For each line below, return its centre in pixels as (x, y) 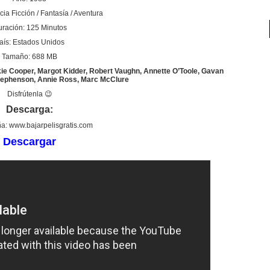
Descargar (30, 142)
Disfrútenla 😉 (30, 94)
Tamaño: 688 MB (30, 57)
